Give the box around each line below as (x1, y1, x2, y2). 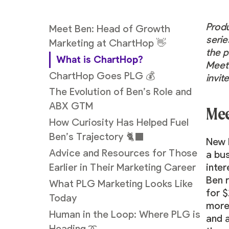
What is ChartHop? (56, 53, 146, 65)
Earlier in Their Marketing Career (49, 162, 198, 174)
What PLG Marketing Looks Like (49, 178, 193, 190)
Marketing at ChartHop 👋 (49, 37, 166, 49)
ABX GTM (49, 101, 93, 112)
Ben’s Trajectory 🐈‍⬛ (49, 131, 144, 143)
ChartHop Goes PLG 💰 (49, 70, 155, 82)
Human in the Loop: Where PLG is (49, 209, 200, 220)
